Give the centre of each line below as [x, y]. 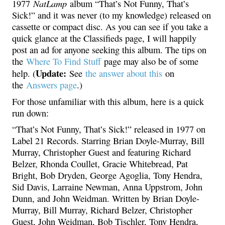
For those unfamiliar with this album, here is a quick [108, 101]
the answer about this [124, 74]
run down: [30, 113]
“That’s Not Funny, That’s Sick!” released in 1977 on [109, 129]
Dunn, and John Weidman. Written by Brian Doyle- [106, 198]
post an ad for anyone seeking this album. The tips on [109, 50]
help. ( [24, 74]
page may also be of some [150, 62]
